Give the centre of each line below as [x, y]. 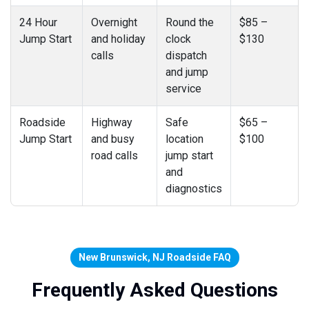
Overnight [114, 22]
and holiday [118, 39]
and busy [113, 139]
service [183, 88]
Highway [112, 122]
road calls [114, 155]
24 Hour [38, 22]
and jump [187, 72]
